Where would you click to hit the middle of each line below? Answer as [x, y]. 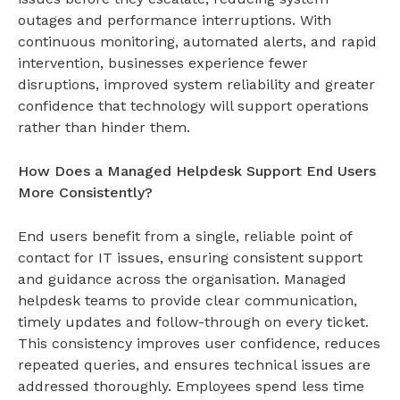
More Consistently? [85, 192]
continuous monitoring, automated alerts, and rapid [197, 41]
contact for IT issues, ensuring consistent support [190, 257]
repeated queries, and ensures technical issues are [194, 364]
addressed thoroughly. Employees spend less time [191, 386]
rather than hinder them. [104, 127]
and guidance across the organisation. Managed [182, 279]
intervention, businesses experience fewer [163, 62]
